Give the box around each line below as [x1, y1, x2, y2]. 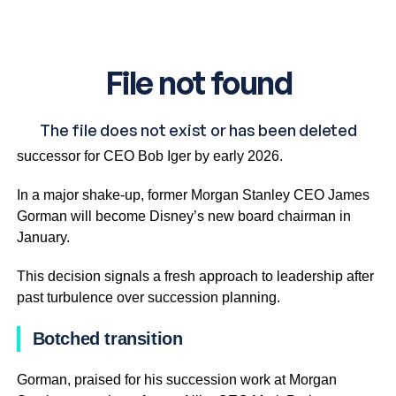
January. [16, 229, 70, 245]
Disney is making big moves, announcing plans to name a [16, 126, 377, 142]
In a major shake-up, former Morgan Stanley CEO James [16, 187, 369, 202]
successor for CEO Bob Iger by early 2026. [16, 148, 283, 164]
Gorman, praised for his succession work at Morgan [16, 371, 337, 387]
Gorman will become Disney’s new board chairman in [16, 208, 351, 224]
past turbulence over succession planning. [16, 289, 280, 305]
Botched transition [32, 328, 183, 348]
